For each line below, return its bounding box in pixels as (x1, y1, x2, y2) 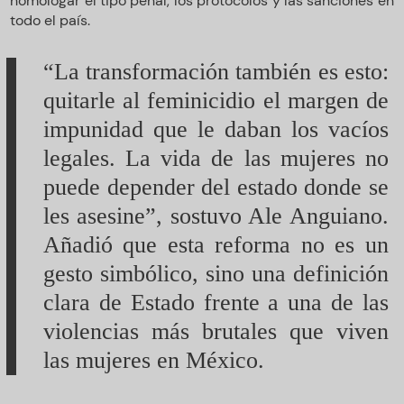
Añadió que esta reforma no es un (42, 231, 389, 258)
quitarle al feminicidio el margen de (42, 87, 389, 114)
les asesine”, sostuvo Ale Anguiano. (42, 202, 389, 229)
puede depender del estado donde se (42, 173, 389, 200)
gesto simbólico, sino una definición (42, 260, 389, 287)
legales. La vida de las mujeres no (42, 144, 389, 171)
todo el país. (10, 10, 91, 30)
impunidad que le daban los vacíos (42, 115, 389, 142)
